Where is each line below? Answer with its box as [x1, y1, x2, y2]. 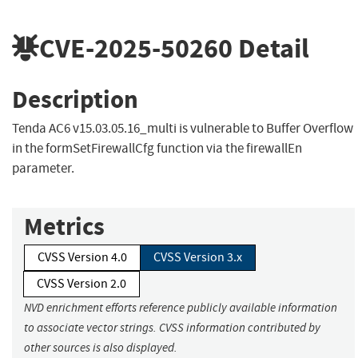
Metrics [24, 210, 105, 244]
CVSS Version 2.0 [37, 276, 126, 292]
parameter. [12, 160, 74, 177]
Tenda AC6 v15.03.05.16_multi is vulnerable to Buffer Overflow [12, 120, 353, 137]
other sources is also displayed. [24, 340, 177, 356]
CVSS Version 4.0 [38, 249, 127, 266]
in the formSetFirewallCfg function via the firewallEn [12, 140, 302, 157]
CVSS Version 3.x [153, 249, 242, 266]
